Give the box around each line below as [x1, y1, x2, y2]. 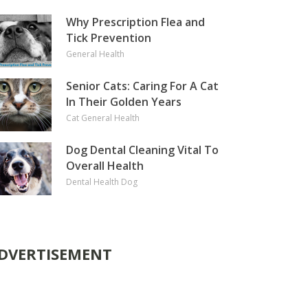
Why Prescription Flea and [66, 14, 205, 30]
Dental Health [66, 176, 119, 188]
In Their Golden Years [66, 94, 181, 109]
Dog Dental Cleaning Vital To [66, 142, 219, 157]
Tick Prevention [66, 30, 151, 45]
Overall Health [66, 158, 144, 173]
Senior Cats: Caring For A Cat [66, 78, 219, 93]
